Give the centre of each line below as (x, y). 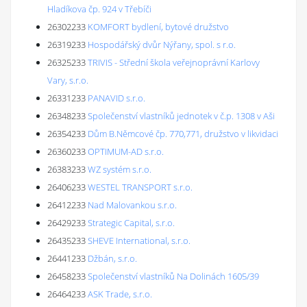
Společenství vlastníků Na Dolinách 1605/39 (173, 276)
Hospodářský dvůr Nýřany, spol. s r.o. (162, 45)
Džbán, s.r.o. (112, 258)
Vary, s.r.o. (68, 80)
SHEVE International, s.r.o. (139, 241)
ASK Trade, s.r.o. (120, 294)
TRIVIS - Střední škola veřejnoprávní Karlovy (174, 62)
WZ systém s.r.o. (120, 169)
